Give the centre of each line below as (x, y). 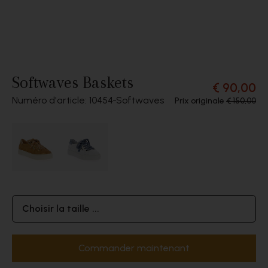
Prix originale (200, 101)
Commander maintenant (134, 248)
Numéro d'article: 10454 (63, 100)
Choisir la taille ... (61, 208)
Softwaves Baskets (73, 83)
